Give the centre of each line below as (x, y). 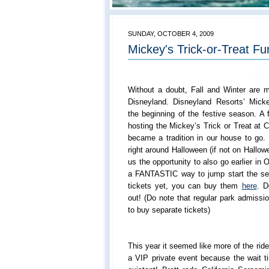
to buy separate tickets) (169, 210)
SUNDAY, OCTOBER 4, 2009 (171, 34)
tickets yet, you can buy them (185, 186)
